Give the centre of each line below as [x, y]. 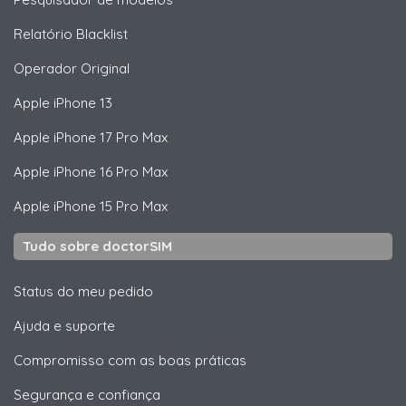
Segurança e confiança [87, 394]
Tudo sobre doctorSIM [97, 246]
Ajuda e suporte [64, 325]
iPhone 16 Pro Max [109, 171]
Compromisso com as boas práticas [130, 360]
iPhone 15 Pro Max [109, 206]
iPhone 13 [81, 102]
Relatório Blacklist [71, 34]
